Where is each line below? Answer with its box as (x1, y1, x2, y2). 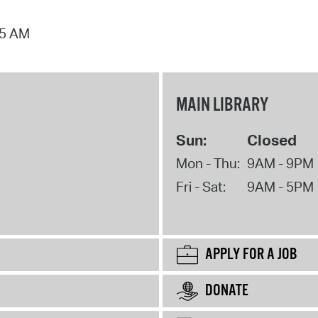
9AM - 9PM (246, 155, 314, 172)
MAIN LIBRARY (175, 94, 268, 118)
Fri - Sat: (175, 178, 226, 196)
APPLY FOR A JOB (205, 245, 297, 265)
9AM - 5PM (246, 178, 314, 196)
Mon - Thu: (175, 155, 240, 172)
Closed (246, 131, 297, 150)
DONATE (205, 281, 248, 302)
